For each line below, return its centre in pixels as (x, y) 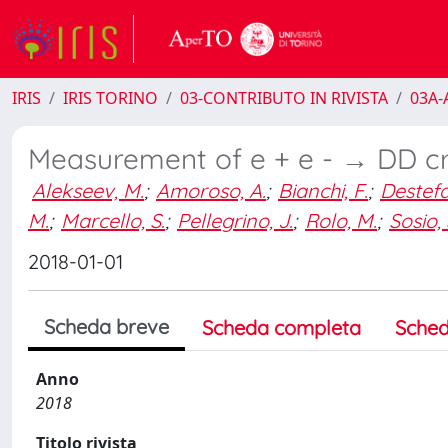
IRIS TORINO (110, 98)
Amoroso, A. (211, 190)
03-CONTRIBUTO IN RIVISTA (284, 98)
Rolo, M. (341, 220)
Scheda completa (281, 327)
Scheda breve (106, 326)
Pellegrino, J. (235, 220)
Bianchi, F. (323, 190)
